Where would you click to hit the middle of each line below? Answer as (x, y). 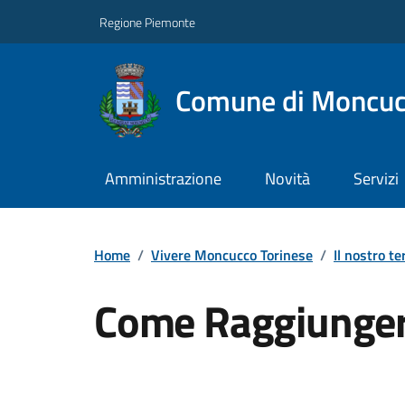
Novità (287, 179)
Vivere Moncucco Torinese (232, 254)
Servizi (376, 179)
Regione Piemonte (147, 22)
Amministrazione (163, 179)
